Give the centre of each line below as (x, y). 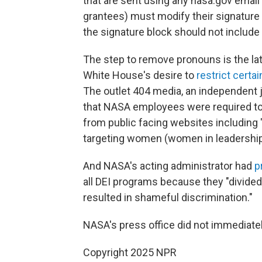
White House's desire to (140, 75)
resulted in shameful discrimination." (168, 197)
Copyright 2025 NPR (130, 252)
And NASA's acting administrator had (169, 166)
